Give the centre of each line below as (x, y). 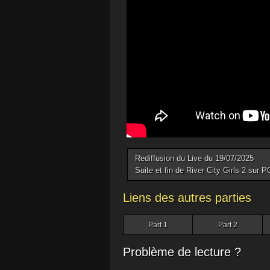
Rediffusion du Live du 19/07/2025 (194, 158)
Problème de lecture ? (182, 252)
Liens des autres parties (187, 198)
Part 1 (158, 225)
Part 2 (228, 225)
